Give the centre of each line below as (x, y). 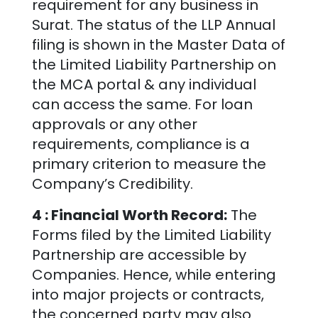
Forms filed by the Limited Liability (151, 235)
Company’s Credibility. (112, 183)
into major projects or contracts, (148, 294)
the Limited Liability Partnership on (154, 64)
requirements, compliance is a (141, 144)
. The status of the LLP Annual (172, 24)
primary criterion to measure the (149, 164)
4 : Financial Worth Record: (129, 215)
